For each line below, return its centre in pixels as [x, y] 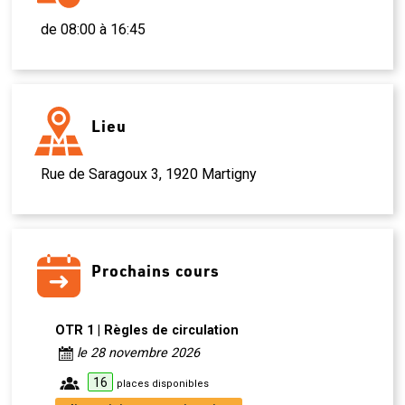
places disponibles [163, 383]
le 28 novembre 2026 [139, 353]
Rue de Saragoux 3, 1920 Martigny [149, 174]
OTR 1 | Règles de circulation [147, 331]
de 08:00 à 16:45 [94, 30]
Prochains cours [156, 271]
